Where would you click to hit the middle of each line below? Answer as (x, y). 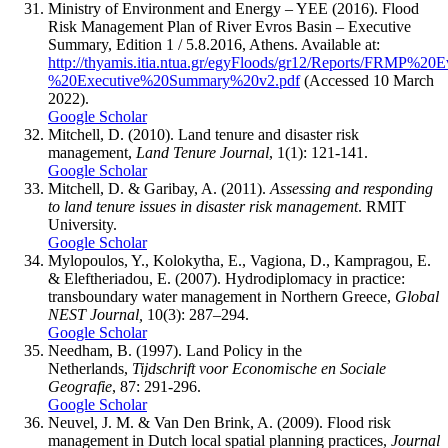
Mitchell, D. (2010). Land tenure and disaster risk (203, 135)
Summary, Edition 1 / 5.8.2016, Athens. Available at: (214, 45)
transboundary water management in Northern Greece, (221, 297)
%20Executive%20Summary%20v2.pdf (174, 81)
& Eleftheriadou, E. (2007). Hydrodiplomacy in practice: (226, 279)
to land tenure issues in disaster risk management (203, 207)
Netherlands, (90, 369)
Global (417, 297)
